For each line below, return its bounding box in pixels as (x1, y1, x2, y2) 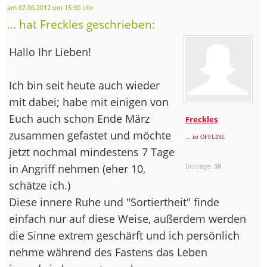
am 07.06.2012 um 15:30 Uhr (7, 3, 94, 12)
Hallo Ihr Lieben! (9, 44, 91, 59)
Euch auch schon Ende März (9, 111, 150, 126)
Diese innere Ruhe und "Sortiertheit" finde (9, 194, 219, 209)
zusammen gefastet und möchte (9, 128, 171, 142)
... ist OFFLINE (185, 133, 225, 140)
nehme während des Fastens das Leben (9, 244, 207, 259)
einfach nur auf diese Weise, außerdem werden (9, 211, 246, 226)
